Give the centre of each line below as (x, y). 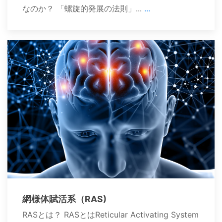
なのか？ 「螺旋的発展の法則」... (83, 9)
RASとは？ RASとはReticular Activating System (111, 215)
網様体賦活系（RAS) (64, 199)
